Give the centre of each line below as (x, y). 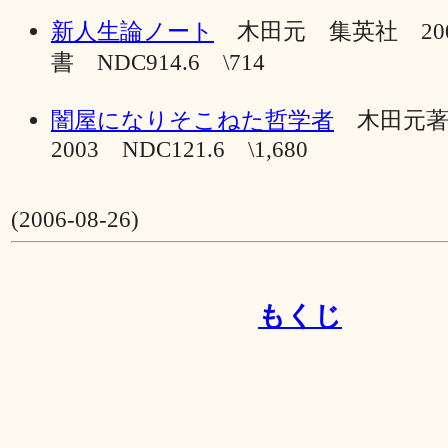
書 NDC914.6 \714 (158, 61)
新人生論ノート (132, 30)
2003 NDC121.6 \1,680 (179, 148)
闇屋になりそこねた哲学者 (192, 119)
